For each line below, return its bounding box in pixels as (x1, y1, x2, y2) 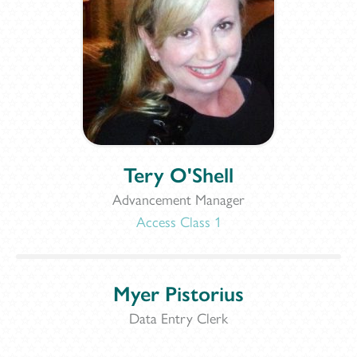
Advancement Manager (112, 188, 245, 209)
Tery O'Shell (124, 158, 233, 189)
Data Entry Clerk (129, 307, 228, 328)
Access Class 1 (135, 210, 222, 231)
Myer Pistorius (113, 277, 244, 308)
